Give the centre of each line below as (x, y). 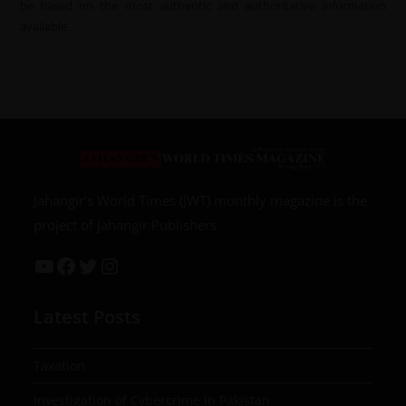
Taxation (60, 366)
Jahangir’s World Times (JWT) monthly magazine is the (201, 200)
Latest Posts (87, 317)
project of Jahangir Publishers (126, 225)
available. (45, 26)
